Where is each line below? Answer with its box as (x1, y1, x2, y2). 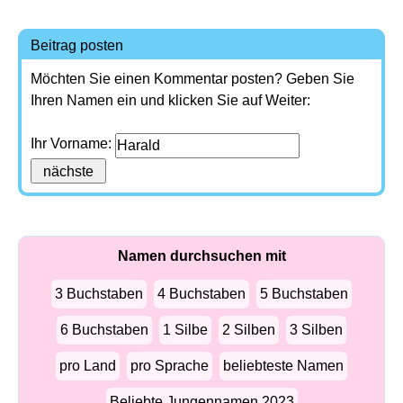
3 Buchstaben (55, 286, 143, 301)
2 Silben (222, 322, 275, 337)
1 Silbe (163, 322, 208, 337)
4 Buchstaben (157, 286, 246, 301)
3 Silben (290, 322, 343, 337)
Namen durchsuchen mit (117, 248, 286, 264)
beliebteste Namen (223, 358, 344, 373)
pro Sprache (130, 358, 209, 373)
